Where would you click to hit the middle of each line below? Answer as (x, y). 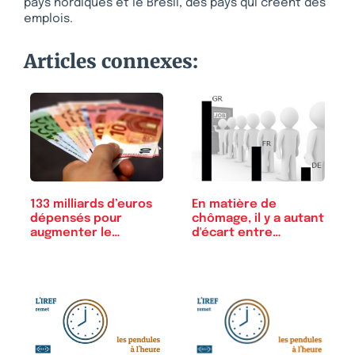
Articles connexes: (111, 61)
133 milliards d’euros (91, 204)
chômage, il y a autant (258, 218)
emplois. (48, 19)
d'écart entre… (237, 233)
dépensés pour (76, 218)
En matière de (234, 204)
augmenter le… (75, 233)
